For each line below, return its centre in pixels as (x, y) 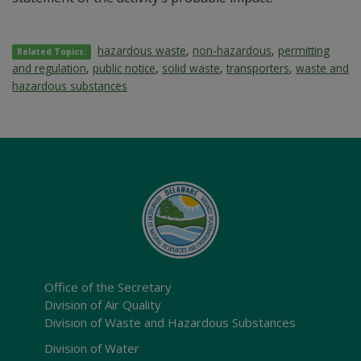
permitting (304, 50)
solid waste (191, 68)
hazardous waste (142, 50)
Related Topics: (52, 51)
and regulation (49, 68)
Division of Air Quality (103, 304)
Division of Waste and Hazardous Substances (170, 322)
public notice (124, 68)
